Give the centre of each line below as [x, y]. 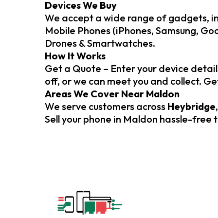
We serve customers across [106, 106]
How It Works [75, 56]
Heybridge [191, 106]
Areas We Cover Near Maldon [112, 94]
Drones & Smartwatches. [100, 43]
